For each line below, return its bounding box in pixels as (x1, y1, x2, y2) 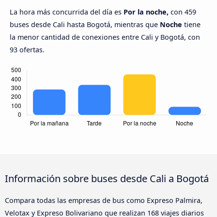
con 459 (169, 7, 196, 17)
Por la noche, (124, 7, 169, 17)
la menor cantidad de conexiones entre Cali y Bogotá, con (10, 32, 200, 42)
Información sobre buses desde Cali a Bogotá (5, 171, 209, 186)
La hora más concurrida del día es (10, 7, 124, 17)
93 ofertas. (10, 45, 45, 55)
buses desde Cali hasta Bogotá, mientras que (10, 20, 160, 30)
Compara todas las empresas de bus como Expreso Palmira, (5, 196, 202, 205)
